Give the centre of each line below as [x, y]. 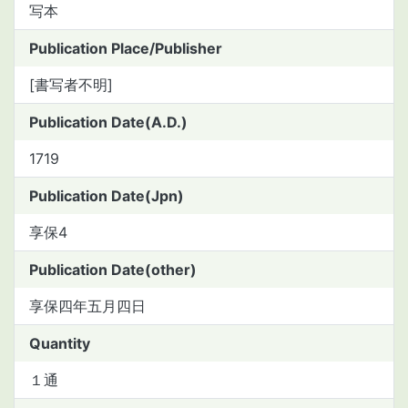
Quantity [60, 343]
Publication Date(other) [113, 269]
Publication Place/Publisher [126, 48]
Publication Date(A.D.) [108, 122]
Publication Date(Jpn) [107, 195]
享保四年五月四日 [87, 306]
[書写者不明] [71, 84]
